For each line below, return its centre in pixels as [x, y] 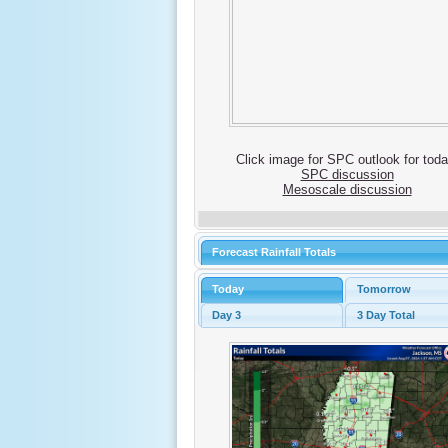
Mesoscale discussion [347, 190]
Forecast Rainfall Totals [274, 252]
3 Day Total [385, 314]
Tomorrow [383, 289]
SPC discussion [347, 175]
